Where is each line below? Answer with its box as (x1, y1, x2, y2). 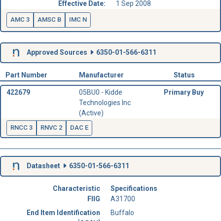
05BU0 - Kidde (78, 88, 122, 97)
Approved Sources (25, 48, 89, 56)
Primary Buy (163, 88, 204, 97)
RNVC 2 (40, 124, 62, 132)
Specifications (110, 184, 157, 193)
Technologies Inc (78, 99, 131, 107)
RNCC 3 (10, 124, 33, 132)
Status (173, 71, 195, 79)
